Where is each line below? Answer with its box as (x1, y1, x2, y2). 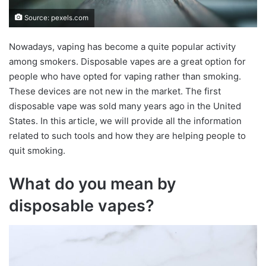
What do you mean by (9, 174, 176, 194)
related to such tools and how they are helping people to (9, 130, 246, 142)
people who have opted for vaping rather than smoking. (9, 71, 241, 83)
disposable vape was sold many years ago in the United (9, 100, 241, 112)
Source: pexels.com (23, 14, 88, 23)
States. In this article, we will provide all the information (9, 115, 242, 127)
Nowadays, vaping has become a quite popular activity (9, 41, 236, 53)
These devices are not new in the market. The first (9, 85, 221, 97)
